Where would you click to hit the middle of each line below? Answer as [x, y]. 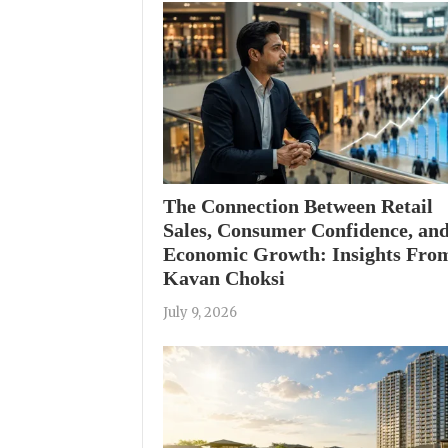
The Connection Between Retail [298, 205]
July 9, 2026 [200, 312]
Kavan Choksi [224, 277]
